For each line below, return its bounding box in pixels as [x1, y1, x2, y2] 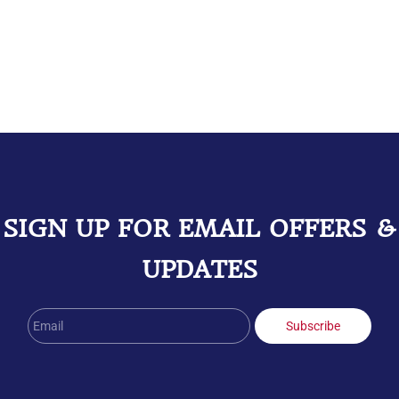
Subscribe [286, 319, 340, 333]
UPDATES [142, 255, 257, 284]
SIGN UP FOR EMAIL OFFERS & [3, 214, 396, 243]
